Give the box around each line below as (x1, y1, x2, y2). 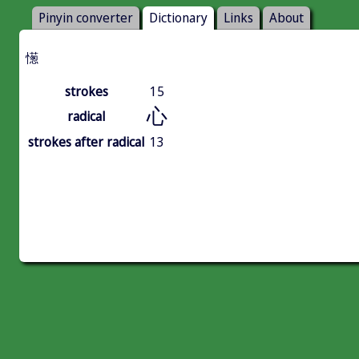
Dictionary (149, 9, 208, 27)
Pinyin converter (38, 9, 133, 27)
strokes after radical (28, 133, 144, 151)
